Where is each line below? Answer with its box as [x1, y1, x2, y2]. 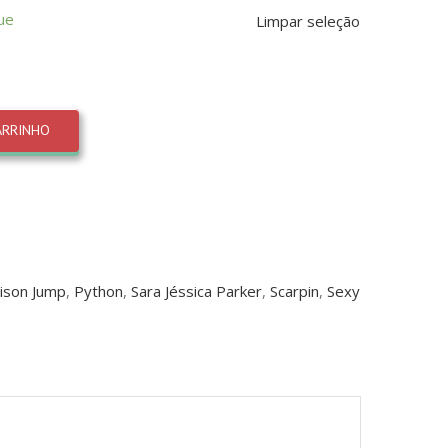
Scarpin [270, 281, 319, 301]
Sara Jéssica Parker [131, 281, 262, 301]
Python [74, 281, 123, 301]
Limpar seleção [256, 11, 360, 31]
